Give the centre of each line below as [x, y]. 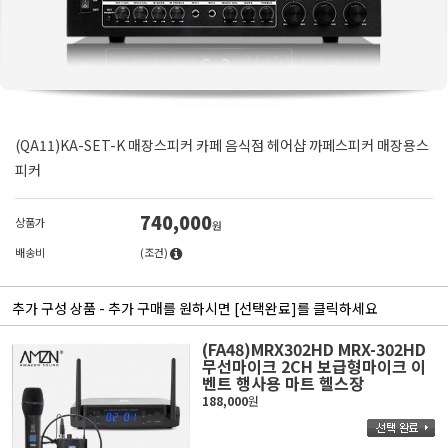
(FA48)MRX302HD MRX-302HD [313, 349]
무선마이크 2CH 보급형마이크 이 [313, 366]
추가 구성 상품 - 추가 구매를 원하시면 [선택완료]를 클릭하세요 [195, 308]
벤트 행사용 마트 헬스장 [282, 383]
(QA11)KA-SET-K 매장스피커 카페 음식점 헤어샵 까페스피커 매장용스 [222, 145]
